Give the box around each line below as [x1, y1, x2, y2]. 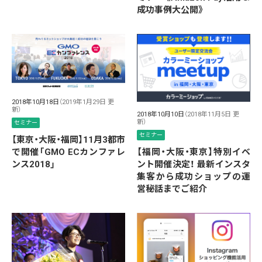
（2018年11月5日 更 [184, 110, 239, 118]
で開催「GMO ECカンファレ [12, 146, 125, 157]
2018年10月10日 [137, 110, 184, 118]
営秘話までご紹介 [137, 183, 207, 194]
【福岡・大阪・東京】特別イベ [137, 146, 250, 157]
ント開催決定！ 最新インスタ [137, 158, 250, 170]
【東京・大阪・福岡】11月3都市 [12, 134, 125, 145]
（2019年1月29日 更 [59, 98, 114, 106]
